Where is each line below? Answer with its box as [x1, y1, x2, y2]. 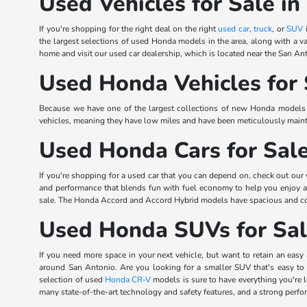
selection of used [39, 274, 105, 285]
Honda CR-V [104, 274, 151, 285]
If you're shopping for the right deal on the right [39, 23, 219, 34]
